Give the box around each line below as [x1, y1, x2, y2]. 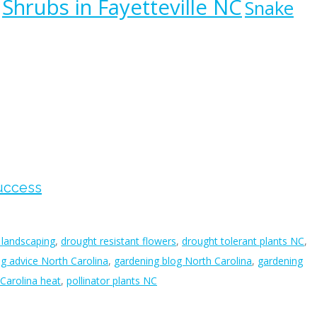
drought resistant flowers [61, 234, 176, 248]
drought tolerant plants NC [182, 234, 304, 248]
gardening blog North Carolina [114, 254, 252, 268]
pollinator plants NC [67, 274, 157, 288]
